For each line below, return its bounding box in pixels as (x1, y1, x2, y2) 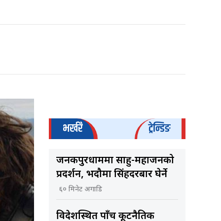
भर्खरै (62, 120, 82, 138)
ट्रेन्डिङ (148, 120, 170, 138)
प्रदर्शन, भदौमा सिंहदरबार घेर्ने (56, 168, 167, 182)
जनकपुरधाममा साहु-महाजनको (56, 154, 174, 168)
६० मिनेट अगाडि (59, 185, 102, 195)
